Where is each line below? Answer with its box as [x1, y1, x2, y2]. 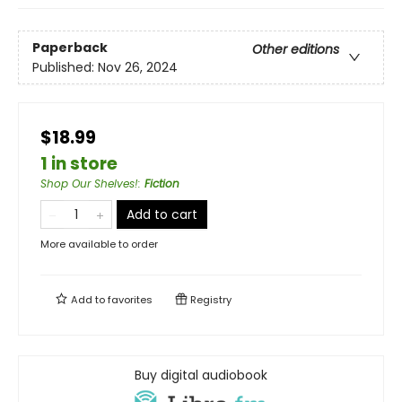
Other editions [252, 39, 339, 58]
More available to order [40, 237, 158, 252]
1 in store [40, 152, 118, 177]
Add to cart [127, 205, 197, 224]
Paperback [32, 38, 108, 57]
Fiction [144, 176, 179, 192]
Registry [188, 293, 232, 308]
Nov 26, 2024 [98, 57, 178, 76]
